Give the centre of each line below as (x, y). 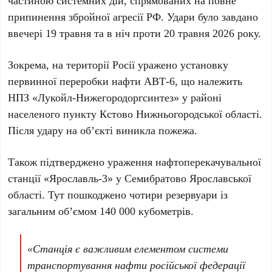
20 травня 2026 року (211, 33)
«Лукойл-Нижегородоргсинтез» (106, 97)
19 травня (69, 33)
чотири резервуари (174, 195)
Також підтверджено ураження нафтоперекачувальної (135, 162)
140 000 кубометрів (145, 211)
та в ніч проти (128, 33)
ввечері (27, 33)
